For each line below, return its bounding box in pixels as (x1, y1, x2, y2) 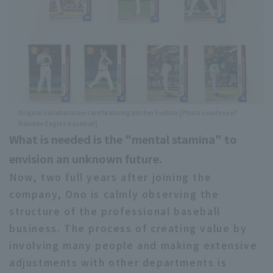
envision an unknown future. (9, 151, 162, 167)
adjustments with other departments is (9, 255, 227, 270)
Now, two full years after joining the (9, 169, 212, 185)
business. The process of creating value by (9, 221, 247, 236)
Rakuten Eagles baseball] (18, 119, 97, 129)
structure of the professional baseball (9, 204, 221, 219)
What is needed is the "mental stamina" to (9, 131, 237, 147)
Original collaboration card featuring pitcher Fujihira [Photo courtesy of (18, 108, 236, 118)
